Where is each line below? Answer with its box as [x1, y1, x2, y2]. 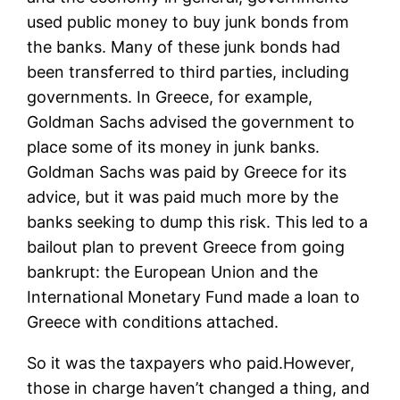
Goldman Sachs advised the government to [27, 112, 355, 131]
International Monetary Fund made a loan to [27, 287, 361, 306]
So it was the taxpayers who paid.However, [27, 353, 355, 372]
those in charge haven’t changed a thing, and [27, 378, 371, 397]
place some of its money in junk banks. [27, 137, 321, 156]
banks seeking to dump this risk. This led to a [27, 212, 369, 231]
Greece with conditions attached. [27, 312, 279, 331]
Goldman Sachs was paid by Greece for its [27, 162, 347, 181]
